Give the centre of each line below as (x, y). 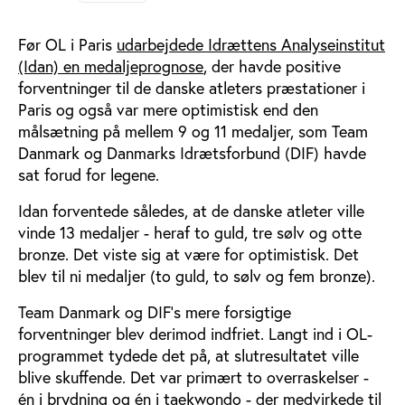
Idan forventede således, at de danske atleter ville (191, 210)
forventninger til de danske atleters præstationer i (192, 87)
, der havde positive (272, 66)
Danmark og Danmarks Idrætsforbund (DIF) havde (192, 152)
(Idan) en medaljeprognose (111, 66)
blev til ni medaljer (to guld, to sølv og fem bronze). (197, 275)
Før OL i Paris (67, 44)
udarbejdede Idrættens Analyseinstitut (251, 44)
